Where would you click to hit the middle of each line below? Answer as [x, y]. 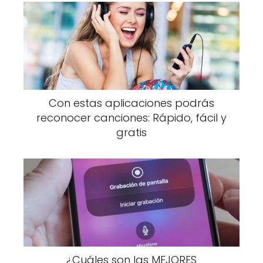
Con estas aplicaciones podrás [131, 103]
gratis [131, 132]
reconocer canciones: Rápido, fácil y [131, 117]
